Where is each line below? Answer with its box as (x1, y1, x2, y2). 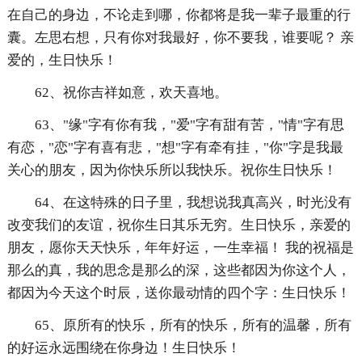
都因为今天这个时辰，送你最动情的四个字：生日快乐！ (6, 285, 351, 301)
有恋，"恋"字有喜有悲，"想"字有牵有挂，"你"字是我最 (6, 140, 343, 156)
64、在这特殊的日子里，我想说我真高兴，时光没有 (34, 195, 351, 211)
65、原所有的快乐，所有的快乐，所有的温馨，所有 (34, 318, 351, 334)
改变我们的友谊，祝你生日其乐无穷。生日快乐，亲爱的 (6, 217, 351, 234)
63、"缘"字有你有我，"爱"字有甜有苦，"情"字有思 (34, 117, 344, 133)
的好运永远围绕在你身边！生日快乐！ (6, 340, 241, 356)
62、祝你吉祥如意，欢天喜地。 (34, 85, 228, 101)
